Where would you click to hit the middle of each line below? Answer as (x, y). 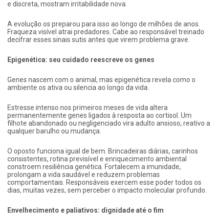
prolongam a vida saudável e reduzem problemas (84, 174)
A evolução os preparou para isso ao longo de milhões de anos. (104, 24)
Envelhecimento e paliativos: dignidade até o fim (86, 210)
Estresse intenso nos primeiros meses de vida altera (88, 107)
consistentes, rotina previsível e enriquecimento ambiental (97, 159)
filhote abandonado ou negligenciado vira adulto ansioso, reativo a (109, 123)
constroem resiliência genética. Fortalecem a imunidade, (94, 166)
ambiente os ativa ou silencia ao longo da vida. (78, 87)
